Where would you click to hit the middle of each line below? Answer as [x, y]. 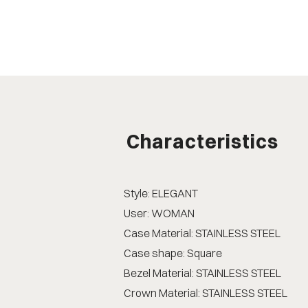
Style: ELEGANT [161, 193]
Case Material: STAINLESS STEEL [202, 233]
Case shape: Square [173, 253]
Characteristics [202, 141]
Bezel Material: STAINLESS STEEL [202, 273]
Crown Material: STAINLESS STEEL [205, 293]
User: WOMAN [159, 213]
